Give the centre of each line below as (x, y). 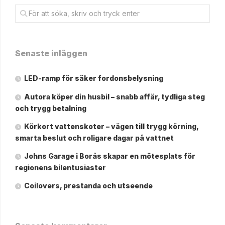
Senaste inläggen (51, 53)
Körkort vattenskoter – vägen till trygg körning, (111, 126)
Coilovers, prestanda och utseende (88, 186)
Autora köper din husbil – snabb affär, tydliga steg (115, 97)
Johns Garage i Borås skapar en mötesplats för (110, 156)
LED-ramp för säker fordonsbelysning (94, 78)
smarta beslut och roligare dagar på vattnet (94, 138)
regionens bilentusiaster (61, 167)
